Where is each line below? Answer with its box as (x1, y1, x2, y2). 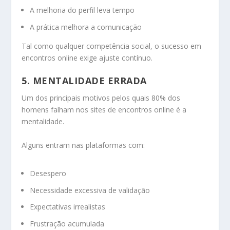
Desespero (30, 168, 67, 178)
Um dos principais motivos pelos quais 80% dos (22, 93, 181, 103)
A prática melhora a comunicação (30, 22, 142, 32)
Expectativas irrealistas (30, 202, 106, 212)
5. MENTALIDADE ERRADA (22, 74, 147, 87)
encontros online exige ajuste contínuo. (22, 52, 153, 63)
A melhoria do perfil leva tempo (30, 5, 135, 15)
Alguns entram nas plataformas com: (22, 140, 145, 150)
